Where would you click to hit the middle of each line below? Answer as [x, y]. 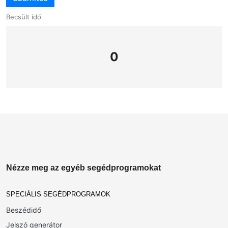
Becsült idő [24, 17]
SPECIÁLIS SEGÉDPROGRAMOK [58, 194]
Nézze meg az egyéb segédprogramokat [83, 168]
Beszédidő [24, 210]
